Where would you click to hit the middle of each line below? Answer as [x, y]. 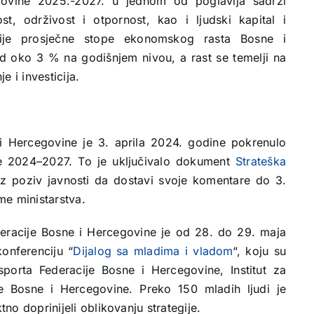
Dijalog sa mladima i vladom [153, 251]
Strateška [261, 161]
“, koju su [259, 251]
